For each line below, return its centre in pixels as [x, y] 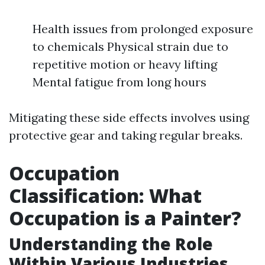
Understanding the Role [111, 244]
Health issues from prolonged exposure [143, 29]
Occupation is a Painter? [125, 218]
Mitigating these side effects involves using [129, 117]
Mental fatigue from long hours [119, 82]
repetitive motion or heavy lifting [125, 64]
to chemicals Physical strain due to [130, 46]
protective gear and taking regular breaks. [126, 135]
